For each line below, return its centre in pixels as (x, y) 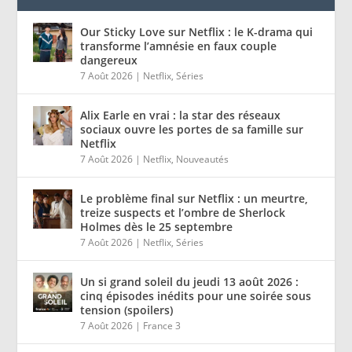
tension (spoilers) (127, 310)
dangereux (109, 60)
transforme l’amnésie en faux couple (179, 46)
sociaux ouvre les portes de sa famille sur (192, 129)
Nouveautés (203, 159)
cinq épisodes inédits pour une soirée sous (196, 296)
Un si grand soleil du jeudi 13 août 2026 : (190, 282)
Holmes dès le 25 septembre (157, 227)
